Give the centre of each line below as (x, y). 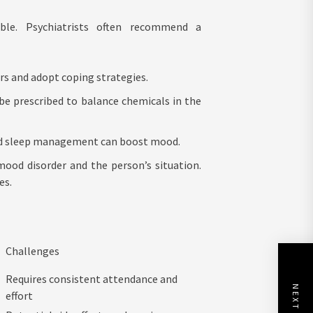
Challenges (32, 251)
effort (19, 296)
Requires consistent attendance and (91, 279)
